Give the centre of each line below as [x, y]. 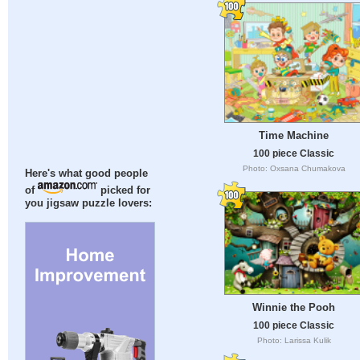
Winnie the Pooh [294, 308]
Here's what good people [87, 174]
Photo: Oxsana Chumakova [294, 169]
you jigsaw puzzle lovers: [89, 204]
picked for [124, 191]
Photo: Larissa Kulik [294, 341]
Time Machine [294, 136]
